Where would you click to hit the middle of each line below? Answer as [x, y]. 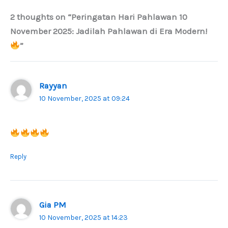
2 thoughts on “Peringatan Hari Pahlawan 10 [99, 17]
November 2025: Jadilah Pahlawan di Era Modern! [109, 31]
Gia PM [53, 205]
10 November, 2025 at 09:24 [85, 99]
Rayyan [53, 86]
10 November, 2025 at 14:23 [84, 217]
